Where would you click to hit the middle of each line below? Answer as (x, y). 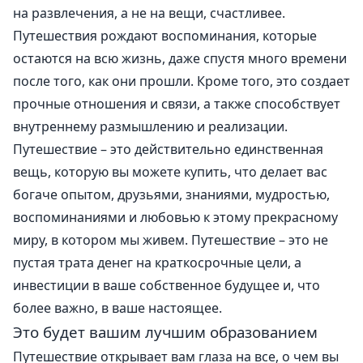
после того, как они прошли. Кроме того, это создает (181, 81)
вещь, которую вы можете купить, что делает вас (170, 171)
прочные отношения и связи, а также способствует (177, 103)
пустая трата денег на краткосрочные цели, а (157, 262)
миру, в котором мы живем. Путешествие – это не (171, 239)
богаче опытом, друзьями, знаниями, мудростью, (171, 194)
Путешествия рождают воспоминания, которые (165, 35)
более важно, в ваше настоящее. (117, 307)
